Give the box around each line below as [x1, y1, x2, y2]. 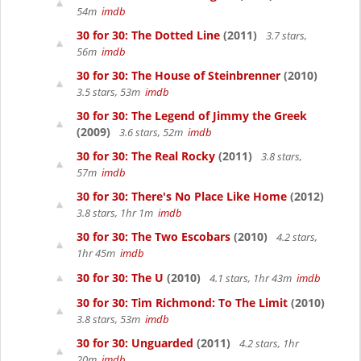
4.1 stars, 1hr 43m [207, 271, 297, 285]
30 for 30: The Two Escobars [77, 229, 230, 244]
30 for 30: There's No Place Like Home [77, 189, 287, 204]
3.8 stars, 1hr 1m [77, 205, 158, 220]
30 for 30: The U [77, 270, 164, 285]
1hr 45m [77, 246, 120, 260]
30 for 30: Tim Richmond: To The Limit [77, 295, 288, 310]
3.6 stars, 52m [117, 125, 188, 139]
